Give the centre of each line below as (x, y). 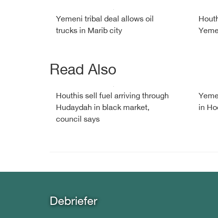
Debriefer (73, 202)
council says (78, 120)
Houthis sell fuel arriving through (112, 97)
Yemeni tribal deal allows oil (105, 20)
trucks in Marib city (89, 31)
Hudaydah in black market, (103, 108)
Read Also (83, 71)
